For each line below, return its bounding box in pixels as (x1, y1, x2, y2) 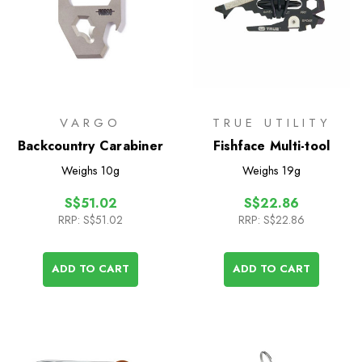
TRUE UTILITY (212, 113, 331, 132)
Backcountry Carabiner (17, 136, 164, 155)
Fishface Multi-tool (213, 136, 330, 155)
